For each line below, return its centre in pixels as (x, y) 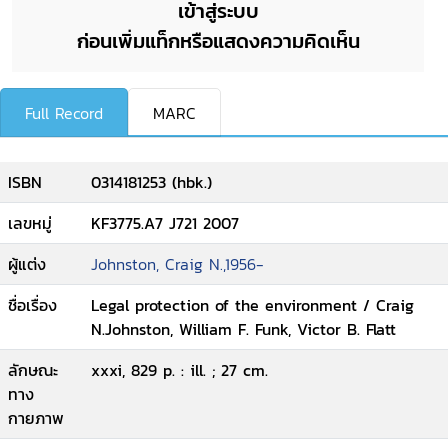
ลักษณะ (33, 370)
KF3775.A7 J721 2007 (165, 223)
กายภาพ (36, 418)
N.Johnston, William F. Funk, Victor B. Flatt (243, 329)
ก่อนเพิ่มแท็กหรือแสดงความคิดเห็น (218, 41)
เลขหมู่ (30, 223)
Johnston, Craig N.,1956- (177, 264)
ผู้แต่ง (27, 264)
